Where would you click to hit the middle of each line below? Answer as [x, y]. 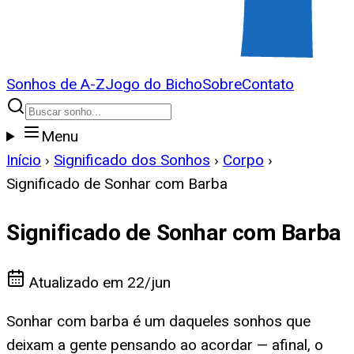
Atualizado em [76, 283]
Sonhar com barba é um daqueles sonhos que [158, 322]
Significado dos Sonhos [132, 160]
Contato [268, 84]
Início [24, 160]
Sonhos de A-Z [56, 84]
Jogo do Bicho [154, 84]
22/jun [149, 283]
